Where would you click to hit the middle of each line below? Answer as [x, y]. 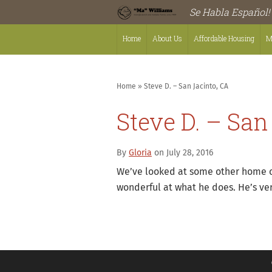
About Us [167, 38]
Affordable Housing [224, 38]
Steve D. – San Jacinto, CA [186, 87]
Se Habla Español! [230, 12]
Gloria [140, 153]
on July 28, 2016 [182, 153]
